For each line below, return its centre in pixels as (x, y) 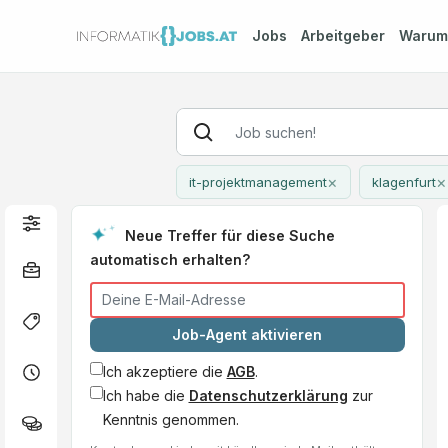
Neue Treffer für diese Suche (229, 235)
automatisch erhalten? (169, 259)
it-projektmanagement (257, 182)
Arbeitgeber (342, 35)
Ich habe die (145, 395)
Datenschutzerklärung (268, 395)
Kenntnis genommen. (170, 419)
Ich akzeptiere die (164, 371)
